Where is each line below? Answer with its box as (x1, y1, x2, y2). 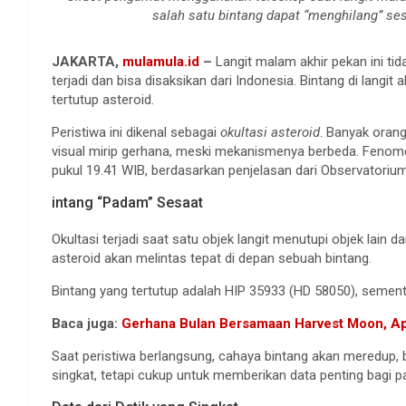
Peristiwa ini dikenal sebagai (52, 124, 220, 140)
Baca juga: (52, 315, 121, 332)
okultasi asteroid (220, 124, 320, 140)
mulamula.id (122, 53, 199, 70)
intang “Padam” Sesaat (52, 194, 203, 211)
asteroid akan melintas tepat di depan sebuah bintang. (52, 250, 372, 266)
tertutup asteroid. (52, 92, 154, 108)
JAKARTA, (52, 53, 122, 70)
